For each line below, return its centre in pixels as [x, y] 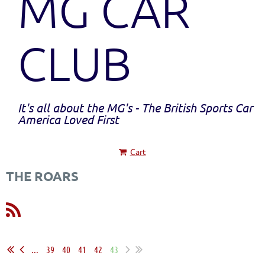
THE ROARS [42, 176]
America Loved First [68, 119]
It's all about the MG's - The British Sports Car [135, 107]
